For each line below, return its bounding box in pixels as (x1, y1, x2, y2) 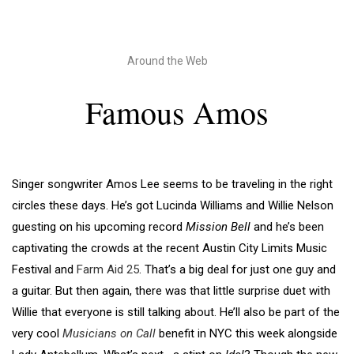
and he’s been (250, 220, 324, 235)
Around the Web (127, 55, 208, 68)
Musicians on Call (62, 326, 156, 341)
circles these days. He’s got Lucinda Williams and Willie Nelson (12, 198, 333, 213)
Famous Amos (85, 91, 269, 134)
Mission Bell (186, 220, 250, 235)
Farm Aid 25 (77, 262, 139, 277)
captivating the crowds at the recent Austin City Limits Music (12, 241, 327, 256)
